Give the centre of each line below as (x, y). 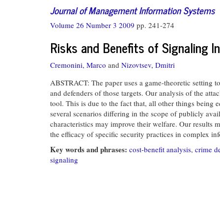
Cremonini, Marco (78, 65)
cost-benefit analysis (160, 149)
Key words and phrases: (90, 149)
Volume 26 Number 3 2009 (93, 25)
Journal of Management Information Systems (132, 10)
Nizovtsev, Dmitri (148, 65)
